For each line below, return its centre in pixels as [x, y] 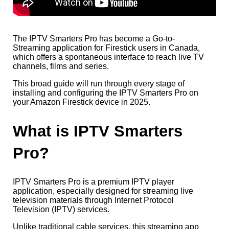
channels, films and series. [61, 66]
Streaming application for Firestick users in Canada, [106, 48]
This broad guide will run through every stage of [99, 84]
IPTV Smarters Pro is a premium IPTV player [94, 181]
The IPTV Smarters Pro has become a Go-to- [94, 39]
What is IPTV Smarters [98, 131]
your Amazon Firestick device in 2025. [82, 102]
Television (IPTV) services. [61, 209]
